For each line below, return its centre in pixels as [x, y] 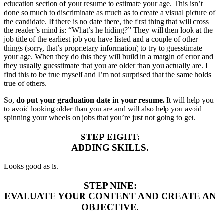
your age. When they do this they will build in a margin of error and [109, 56]
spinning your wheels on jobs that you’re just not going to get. [100, 117]
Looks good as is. [31, 166]
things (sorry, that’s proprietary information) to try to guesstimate [103, 48]
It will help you [189, 100]
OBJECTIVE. [110, 207]
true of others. [25, 83]
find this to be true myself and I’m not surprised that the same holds [108, 74]
